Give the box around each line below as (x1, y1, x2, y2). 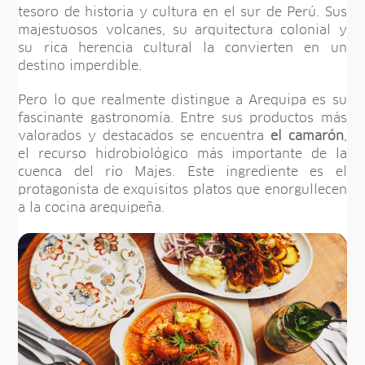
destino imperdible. (18, 59, 143, 73)
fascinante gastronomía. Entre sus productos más (18, 112, 347, 125)
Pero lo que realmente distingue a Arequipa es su (18, 94, 347, 107)
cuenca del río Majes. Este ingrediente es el (18, 165, 347, 178)
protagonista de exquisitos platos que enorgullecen (18, 183, 347, 196)
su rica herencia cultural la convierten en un (18, 42, 347, 55)
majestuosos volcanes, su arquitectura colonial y (18, 24, 347, 37)
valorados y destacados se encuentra (18, 130, 270, 143)
